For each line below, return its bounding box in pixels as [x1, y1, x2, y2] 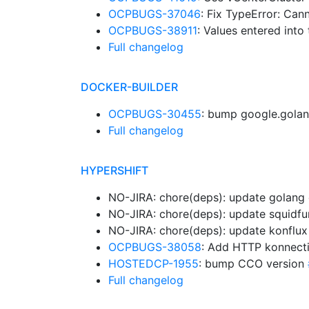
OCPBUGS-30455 [108, 107, 201, 121]
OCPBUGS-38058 [108, 240, 201, 254]
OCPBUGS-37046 [108, 7, 201, 21]
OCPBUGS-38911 [108, 23, 197, 37]
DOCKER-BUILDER [81, 80, 178, 94]
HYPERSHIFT [81, 163, 148, 177]
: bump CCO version [199, 257, 308, 270]
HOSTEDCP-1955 [108, 257, 199, 270]
